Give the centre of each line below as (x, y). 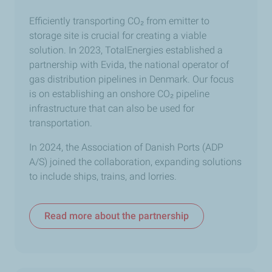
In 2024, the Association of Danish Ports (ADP (126, 148)
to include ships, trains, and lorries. (103, 177)
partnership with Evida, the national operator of (129, 65)
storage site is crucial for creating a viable (118, 36)
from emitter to (178, 21)
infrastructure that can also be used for (112, 109)
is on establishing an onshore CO (100, 94)
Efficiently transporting (78, 21)
